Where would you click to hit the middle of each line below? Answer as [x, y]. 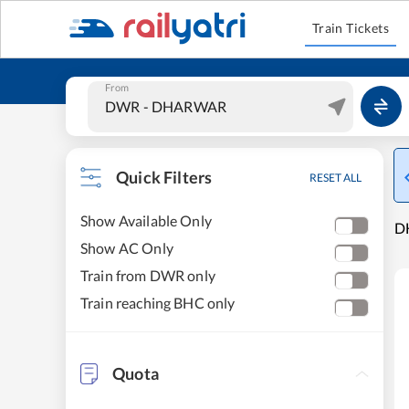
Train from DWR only [148, 275]
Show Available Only [146, 220]
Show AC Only [127, 248]
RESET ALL [336, 178]
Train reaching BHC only [158, 303]
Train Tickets [351, 28]
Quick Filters [164, 177]
